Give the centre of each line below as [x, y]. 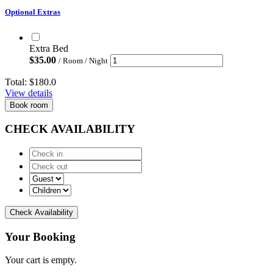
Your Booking [40, 236]
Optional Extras [33, 12]
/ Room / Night [83, 60]
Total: [17, 82]
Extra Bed [49, 48]
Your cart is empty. [41, 260]
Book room [29, 105]
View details [29, 93]
